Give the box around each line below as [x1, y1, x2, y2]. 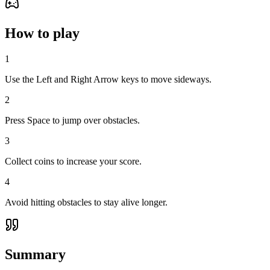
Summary [5, 246, 66, 263]
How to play [5, 25, 80, 42]
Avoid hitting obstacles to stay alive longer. [5, 197, 168, 208]
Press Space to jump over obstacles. [5, 115, 140, 126]
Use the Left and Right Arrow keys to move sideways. [5, 74, 212, 85]
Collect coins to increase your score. [5, 156, 142, 167]
